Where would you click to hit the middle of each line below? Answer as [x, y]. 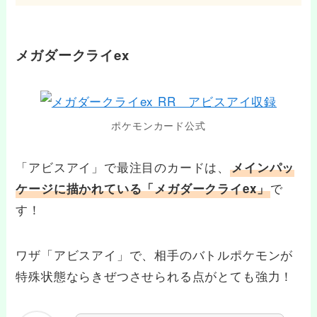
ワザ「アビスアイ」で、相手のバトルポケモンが [155, 255]
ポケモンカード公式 [158, 126]
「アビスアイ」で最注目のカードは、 [123, 167]
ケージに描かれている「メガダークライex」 [143, 189]
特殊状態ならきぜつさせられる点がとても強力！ [155, 276]
